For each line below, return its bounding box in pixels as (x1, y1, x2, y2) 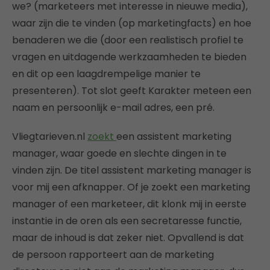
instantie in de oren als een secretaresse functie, (12, 213, 242, 228)
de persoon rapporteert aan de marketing (12, 247, 214, 262)
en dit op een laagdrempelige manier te (12, 66, 201, 81)
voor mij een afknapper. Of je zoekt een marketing (12, 180, 250, 194)
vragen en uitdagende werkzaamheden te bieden (12, 49, 246, 64)
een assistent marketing (116, 129, 231, 143)
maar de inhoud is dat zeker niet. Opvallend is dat (12, 230, 244, 245)
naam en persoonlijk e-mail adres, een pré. (12, 100, 215, 115)
